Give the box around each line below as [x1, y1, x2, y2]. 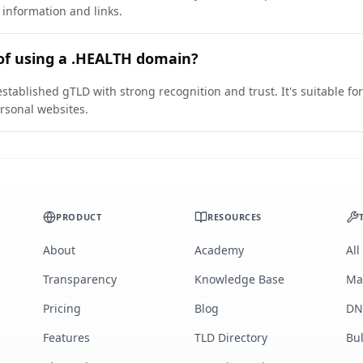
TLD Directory [194, 330, 267, 345]
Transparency [43, 271, 117, 287]
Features [43, 330, 91, 345]
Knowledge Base [194, 271, 284, 287]
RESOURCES [207, 211, 262, 223]
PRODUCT [56, 211, 102, 223]
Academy [194, 242, 244, 258]
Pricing [43, 301, 82, 316]
